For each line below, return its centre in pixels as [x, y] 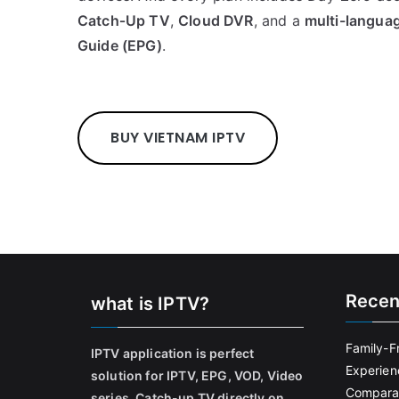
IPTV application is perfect [173, 353]
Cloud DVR [216, 20]
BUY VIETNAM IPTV [178, 138]
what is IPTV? [151, 304]
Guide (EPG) [120, 45]
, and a [279, 20]
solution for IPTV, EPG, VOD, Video [197, 375]
